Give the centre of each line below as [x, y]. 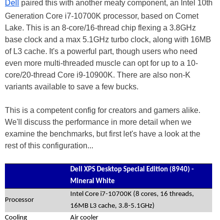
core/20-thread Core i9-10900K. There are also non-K [98, 75]
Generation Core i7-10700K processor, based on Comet [102, 16]
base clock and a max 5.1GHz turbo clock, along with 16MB [108, 40]
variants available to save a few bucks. [72, 87]
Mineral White [93, 182]
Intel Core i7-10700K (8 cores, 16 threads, [132, 194]
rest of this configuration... [49, 146]
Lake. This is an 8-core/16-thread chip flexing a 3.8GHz [100, 28]
